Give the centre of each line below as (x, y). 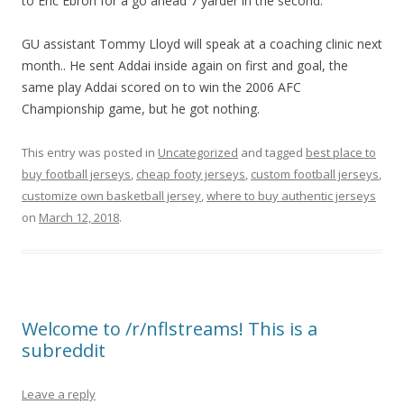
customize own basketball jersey (111, 196)
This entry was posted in (90, 152)
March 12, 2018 (79, 217)
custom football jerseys (315, 174)
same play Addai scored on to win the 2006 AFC (161, 87)
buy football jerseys (76, 174)
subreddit (64, 350)
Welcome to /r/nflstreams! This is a (170, 329)
